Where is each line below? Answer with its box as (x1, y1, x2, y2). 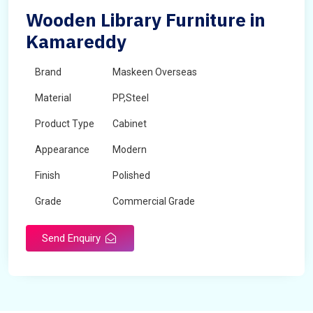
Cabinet (112, 118, 147, 129)
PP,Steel (112, 92, 149, 103)
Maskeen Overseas (112, 66, 197, 78)
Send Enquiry (42, 232, 103, 245)
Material (35, 92, 71, 103)
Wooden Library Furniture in (26, 8, 265, 31)
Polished (112, 170, 150, 181)
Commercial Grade (112, 196, 195, 207)
